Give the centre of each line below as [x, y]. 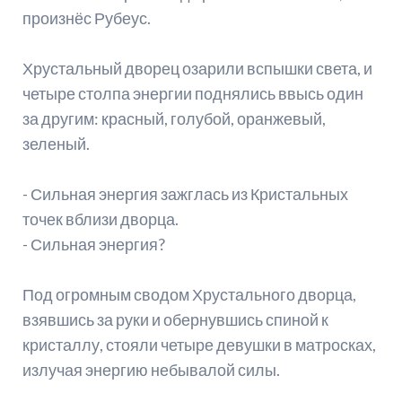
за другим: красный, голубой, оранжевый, [174, 119]
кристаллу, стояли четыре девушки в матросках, [199, 345]
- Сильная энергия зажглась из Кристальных [185, 194]
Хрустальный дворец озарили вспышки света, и [197, 69]
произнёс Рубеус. [86, 18]
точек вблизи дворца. [100, 219]
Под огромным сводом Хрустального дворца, [189, 295]
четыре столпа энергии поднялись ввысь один [192, 94]
